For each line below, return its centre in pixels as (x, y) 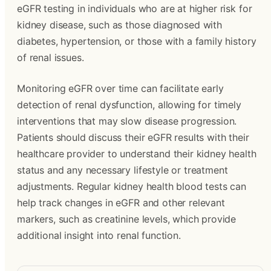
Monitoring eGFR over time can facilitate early (120, 88)
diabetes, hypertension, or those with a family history (137, 41)
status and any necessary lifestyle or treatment (122, 170)
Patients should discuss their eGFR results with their (133, 137)
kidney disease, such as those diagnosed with (119, 25)
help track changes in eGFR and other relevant (121, 203)
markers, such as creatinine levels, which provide (127, 219)
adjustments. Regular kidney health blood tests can (132, 186)
